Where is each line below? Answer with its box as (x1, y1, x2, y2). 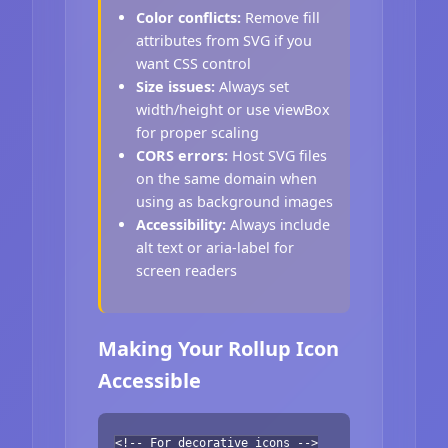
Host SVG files (228, 146, 328, 166)
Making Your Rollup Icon (98, 334, 339, 362)
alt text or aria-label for (136, 238, 295, 258)
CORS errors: (136, 146, 229, 166)
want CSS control (136, 54, 252, 74)
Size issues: (136, 77, 216, 97)
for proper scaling (136, 123, 260, 143)
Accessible (98, 366, 201, 394)
